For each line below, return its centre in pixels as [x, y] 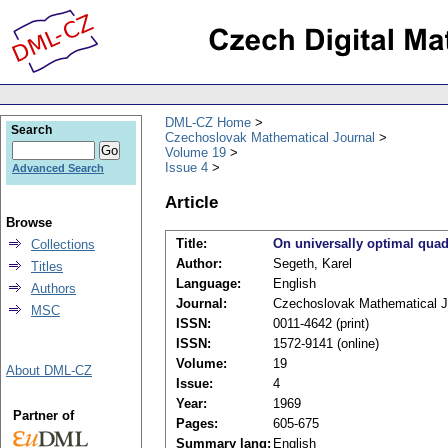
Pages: [197, 424]
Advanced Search [58, 168]
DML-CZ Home [208, 122]
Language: [208, 284]
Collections [63, 244]
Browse [29, 222]
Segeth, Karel [312, 264]
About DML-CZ [49, 370]
